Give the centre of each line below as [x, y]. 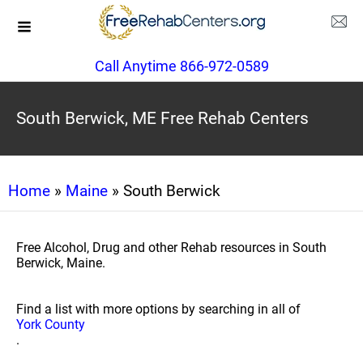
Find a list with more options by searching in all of [158, 309]
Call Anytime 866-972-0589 [181, 66]
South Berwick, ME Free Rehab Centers [162, 118]
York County [51, 325]
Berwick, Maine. [61, 263]
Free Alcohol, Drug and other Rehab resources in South [171, 248]
